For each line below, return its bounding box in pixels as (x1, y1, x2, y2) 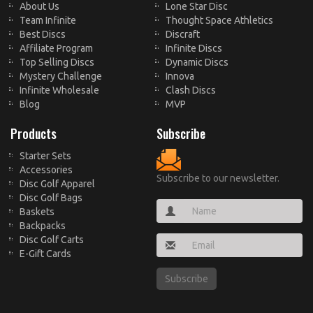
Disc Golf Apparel (20, 177, 95, 189)
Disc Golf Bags (20, 191, 82, 203)
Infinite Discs (166, 42, 222, 54)
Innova (166, 70, 194, 82)
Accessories (20, 163, 73, 175)
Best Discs (20, 28, 66, 40)
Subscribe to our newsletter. (156, 172, 279, 184)
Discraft (166, 28, 200, 40)
